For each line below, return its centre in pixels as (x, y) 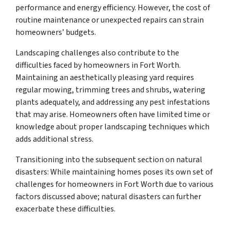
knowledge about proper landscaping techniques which (112, 127)
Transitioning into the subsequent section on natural (109, 159)
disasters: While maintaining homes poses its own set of (114, 172)
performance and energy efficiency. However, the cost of (113, 7)
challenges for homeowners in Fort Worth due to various (114, 184)
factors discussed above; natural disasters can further (108, 196)
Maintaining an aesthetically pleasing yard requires (105, 77)
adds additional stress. (54, 139)
